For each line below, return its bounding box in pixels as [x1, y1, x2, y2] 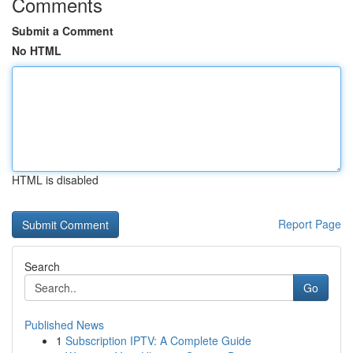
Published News [24, 317, 104, 333]
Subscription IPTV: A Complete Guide [65, 333, 251, 348]
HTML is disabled [12, 172, 98, 188]
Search [24, 258, 60, 274]
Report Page [278, 216, 341, 232]
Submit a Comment [12, 23, 113, 39]
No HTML [12, 43, 61, 58]
